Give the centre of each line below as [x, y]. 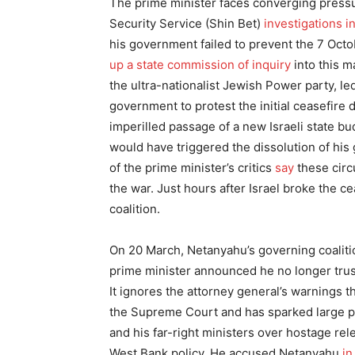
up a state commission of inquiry [200, 65]
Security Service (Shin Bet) [187, 23]
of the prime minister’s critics [192, 168]
